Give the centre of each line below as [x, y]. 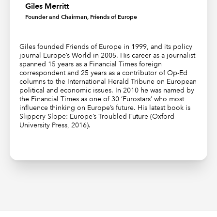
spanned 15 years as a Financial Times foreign [91, 64]
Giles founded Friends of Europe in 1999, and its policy [106, 46]
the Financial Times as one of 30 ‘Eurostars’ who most [102, 99]
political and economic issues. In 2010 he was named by [107, 90]
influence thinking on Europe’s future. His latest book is [105, 108]
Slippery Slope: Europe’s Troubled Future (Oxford [97, 116]
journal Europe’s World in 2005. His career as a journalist [108, 55]
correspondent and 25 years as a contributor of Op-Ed [104, 73]
